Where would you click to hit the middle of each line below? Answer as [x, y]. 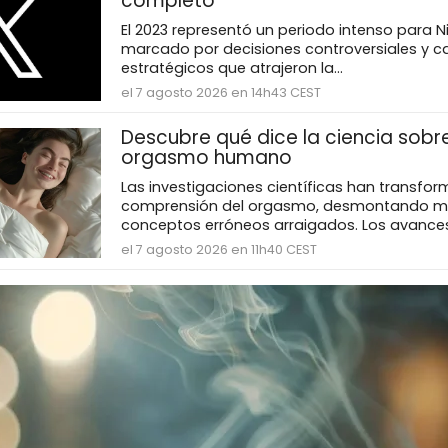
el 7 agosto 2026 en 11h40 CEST [218, 250]
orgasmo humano [206, 158]
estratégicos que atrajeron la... [231, 68]
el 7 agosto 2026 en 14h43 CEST [220, 93]
